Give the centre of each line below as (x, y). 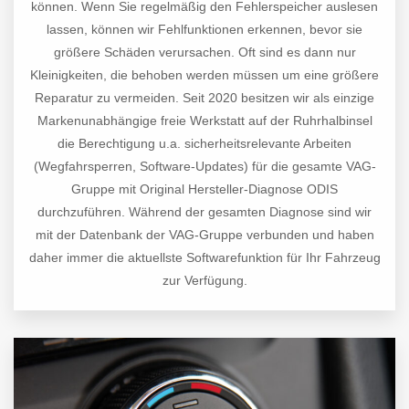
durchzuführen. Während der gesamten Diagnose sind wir (204, 212)
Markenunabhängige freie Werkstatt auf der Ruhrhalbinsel (204, 121)
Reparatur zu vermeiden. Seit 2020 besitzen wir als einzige (204, 98)
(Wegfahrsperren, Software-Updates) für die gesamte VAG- (204, 167)
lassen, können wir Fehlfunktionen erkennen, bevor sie (204, 30)
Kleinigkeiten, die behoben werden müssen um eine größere (204, 75)
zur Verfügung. (204, 281)
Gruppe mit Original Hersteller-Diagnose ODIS (204, 189)
